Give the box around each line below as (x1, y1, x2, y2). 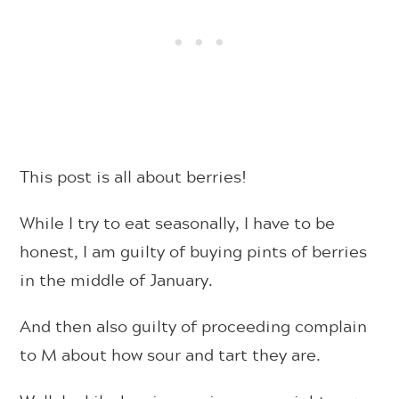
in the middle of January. (20, 266, 218, 292)
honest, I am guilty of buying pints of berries (20, 238, 368, 264)
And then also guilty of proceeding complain (20, 313, 368, 338)
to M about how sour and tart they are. (20, 341, 326, 367)
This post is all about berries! (20, 163, 248, 189)
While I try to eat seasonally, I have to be (20, 209, 336, 235)
